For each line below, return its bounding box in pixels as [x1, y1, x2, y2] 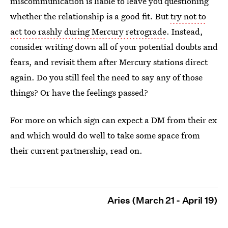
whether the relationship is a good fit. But [10, 10, 170, 22]
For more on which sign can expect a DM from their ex [10, 114, 217, 126]
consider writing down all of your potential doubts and [10, 41, 218, 52]
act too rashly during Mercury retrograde [10, 25, 166, 37]
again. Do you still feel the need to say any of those [10, 71, 203, 83]
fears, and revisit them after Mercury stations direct [10, 56, 208, 68]
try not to [170, 10, 206, 22]
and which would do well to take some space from [10, 129, 200, 141]
